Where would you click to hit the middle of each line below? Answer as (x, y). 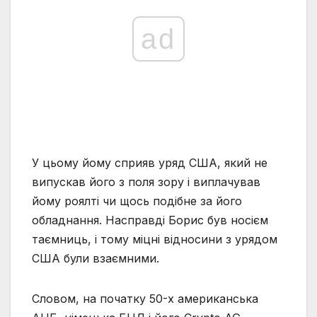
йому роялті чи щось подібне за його (137, 201)
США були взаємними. (96, 259)
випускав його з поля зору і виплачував (146, 182)
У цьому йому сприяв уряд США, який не (150, 163)
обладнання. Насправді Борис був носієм (150, 220)
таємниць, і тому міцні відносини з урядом (155, 240)
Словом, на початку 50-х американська (145, 299)
